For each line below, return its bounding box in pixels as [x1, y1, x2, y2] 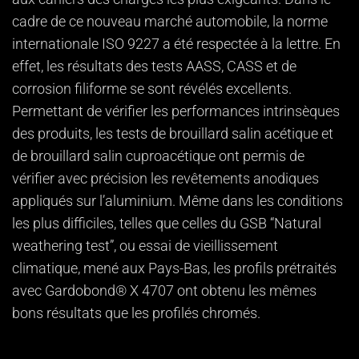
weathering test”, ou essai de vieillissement [12, 237, 278, 255]
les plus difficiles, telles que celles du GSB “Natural [12, 215, 321, 232]
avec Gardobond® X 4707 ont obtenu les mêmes [12, 282, 317, 300]
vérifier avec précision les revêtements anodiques [12, 170, 319, 188]
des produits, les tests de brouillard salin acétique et [12, 125, 333, 143]
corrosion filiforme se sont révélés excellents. [12, 80, 292, 98]
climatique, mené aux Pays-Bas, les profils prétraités [12, 260, 337, 277]
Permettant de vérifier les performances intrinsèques [12, 103, 340, 120]
